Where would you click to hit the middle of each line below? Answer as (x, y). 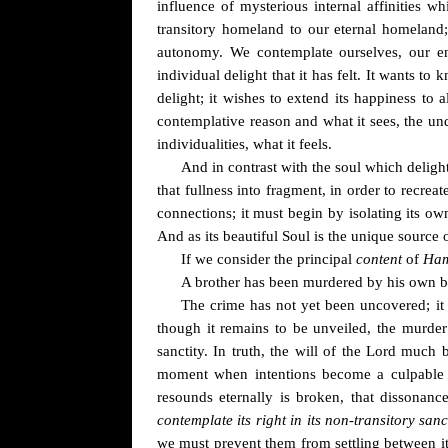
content (379, 259)
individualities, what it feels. (244, 144)
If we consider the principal (268, 259)
